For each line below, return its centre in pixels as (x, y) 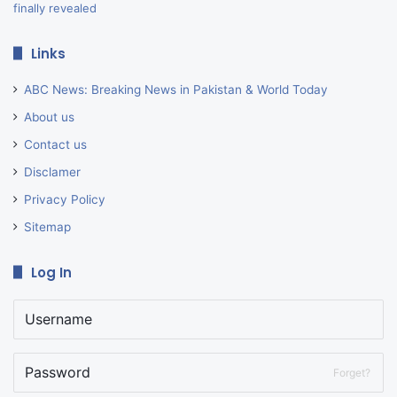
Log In (51, 272)
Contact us (55, 144)
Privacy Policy (65, 199)
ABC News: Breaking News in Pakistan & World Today (176, 89)
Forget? (352, 372)
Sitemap (47, 226)
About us (49, 117)
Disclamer (52, 171)
